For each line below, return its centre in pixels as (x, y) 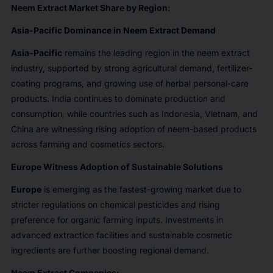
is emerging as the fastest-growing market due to (141, 189)
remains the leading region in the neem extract (156, 52)
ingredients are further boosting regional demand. (110, 250)
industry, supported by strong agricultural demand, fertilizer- (131, 68)
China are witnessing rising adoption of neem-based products (133, 129)
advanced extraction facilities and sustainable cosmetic (121, 235)
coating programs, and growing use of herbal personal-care (129, 83)
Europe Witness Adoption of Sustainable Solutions (117, 166)
